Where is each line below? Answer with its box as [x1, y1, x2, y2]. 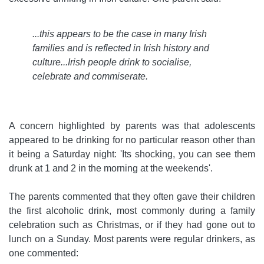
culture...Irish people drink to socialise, [32, 57, 192, 68]
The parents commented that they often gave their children [9, 192, 255, 202]
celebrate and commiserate [32, 71, 146, 82]
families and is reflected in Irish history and [32, 43, 209, 54]
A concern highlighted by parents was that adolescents [9, 121, 255, 131]
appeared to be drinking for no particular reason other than [9, 135, 255, 146]
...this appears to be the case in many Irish [32, 29, 207, 39]
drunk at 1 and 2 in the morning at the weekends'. [9, 163, 213, 174]
